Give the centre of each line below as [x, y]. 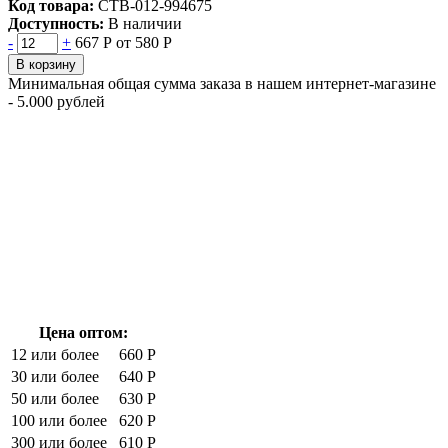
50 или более [55, 398]
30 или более [55, 376]
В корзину [46, 64]
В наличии [145, 23]
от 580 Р [144, 42]
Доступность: [56, 23]
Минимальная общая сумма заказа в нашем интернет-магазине [222, 83]
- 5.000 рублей [56, 101]
